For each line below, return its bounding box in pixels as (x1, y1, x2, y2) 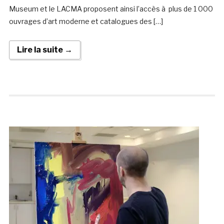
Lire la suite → (16, 45, 72, 55)
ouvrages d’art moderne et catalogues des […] (8, 17, 163, 26)
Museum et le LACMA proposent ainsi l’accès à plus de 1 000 (8, 4, 213, 13)
